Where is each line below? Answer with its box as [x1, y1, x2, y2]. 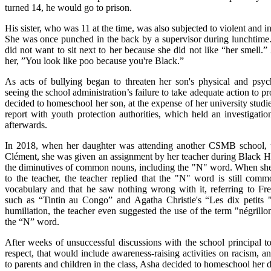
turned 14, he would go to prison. [5, 2, 132, 13]
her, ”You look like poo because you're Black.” [5, 55, 184, 66]
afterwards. [5, 119, 47, 130]
